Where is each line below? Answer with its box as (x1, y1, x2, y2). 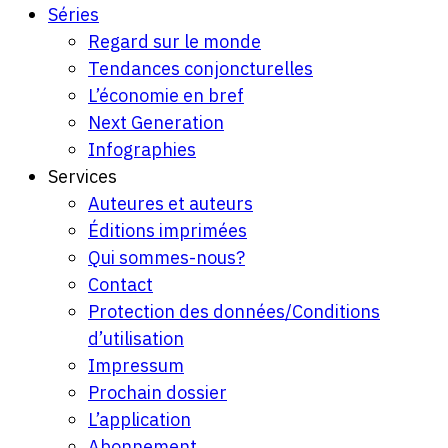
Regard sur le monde (88, 30, 261, 54)
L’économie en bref (88, 84, 244, 108)
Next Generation (88, 111, 224, 135)
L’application (88, 408, 191, 432)
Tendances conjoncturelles (88, 57, 313, 81)
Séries (48, 3, 99, 27)
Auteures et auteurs (88, 192, 253, 216)
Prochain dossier (88, 381, 227, 405)
